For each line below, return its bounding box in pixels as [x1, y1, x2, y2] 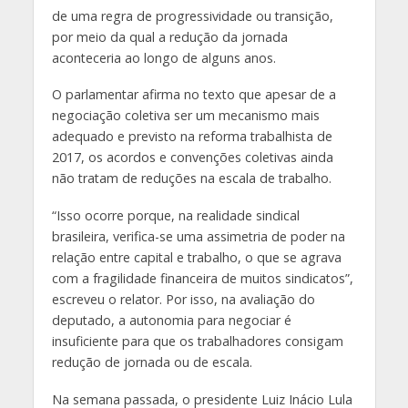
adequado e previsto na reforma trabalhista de [51, 127, 332, 146]
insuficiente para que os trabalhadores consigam [51, 332, 343, 351]
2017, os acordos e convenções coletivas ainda [51, 148, 333, 167]
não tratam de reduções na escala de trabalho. [51, 169, 331, 188]
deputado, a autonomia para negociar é [51, 311, 291, 330]
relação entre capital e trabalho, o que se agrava [51, 249, 342, 267]
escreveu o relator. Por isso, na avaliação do [51, 291, 315, 309]
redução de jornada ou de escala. [51, 353, 252, 372]
